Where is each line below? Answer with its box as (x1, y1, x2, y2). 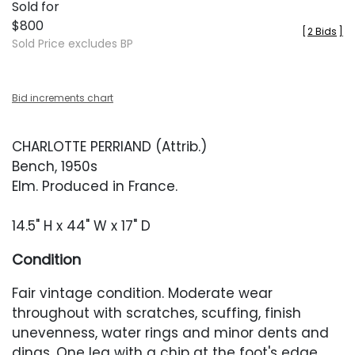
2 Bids (307, 25, 337, 38)
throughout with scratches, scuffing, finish (12, 303, 301, 323)
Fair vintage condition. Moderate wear (12, 284, 273, 303)
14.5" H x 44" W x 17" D (12, 216, 151, 235)
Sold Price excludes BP (12, 36, 133, 52)
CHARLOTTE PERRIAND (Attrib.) (12, 137, 207, 156)
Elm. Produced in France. (12, 177, 177, 196)
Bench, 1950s (12, 157, 97, 176)
